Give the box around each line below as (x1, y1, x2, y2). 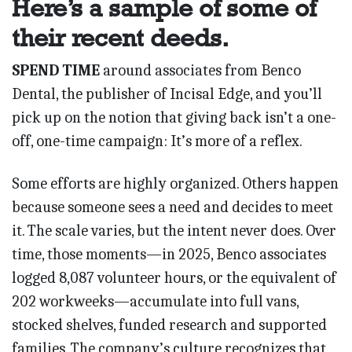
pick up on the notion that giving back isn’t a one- (12, 108, 336, 127)
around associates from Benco (100, 61, 301, 80)
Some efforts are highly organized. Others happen (12, 174, 339, 193)
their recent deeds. (12, 24, 229, 53)
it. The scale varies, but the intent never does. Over (12, 222, 336, 240)
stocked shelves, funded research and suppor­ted (12, 316, 327, 335)
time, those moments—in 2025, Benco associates (12, 245, 326, 264)
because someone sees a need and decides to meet (12, 198, 333, 217)
